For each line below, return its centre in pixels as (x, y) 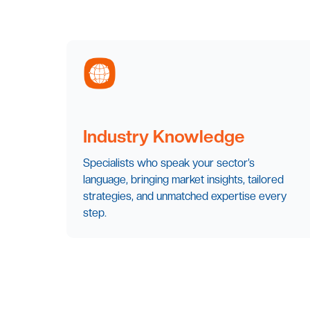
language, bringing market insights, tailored (183, 180)
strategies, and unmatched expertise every (185, 197)
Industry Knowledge (164, 137)
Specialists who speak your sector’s (169, 163)
